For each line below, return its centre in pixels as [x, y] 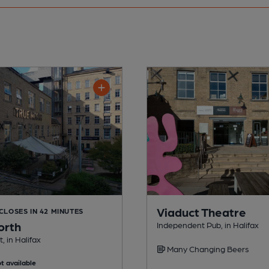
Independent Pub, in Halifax [208, 224]
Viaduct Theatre [201, 212]
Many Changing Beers [207, 248]
